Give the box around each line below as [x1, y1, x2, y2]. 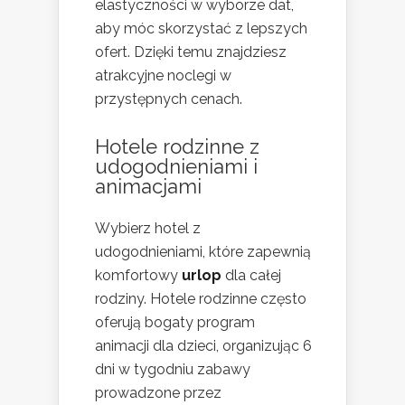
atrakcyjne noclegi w [95, 66, 231, 84]
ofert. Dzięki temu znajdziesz [95, 42, 287, 61]
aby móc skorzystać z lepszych [95, 19, 307, 37]
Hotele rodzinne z [95, 134, 259, 158]
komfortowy [95, 266, 182, 284]
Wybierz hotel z [95, 219, 201, 237]
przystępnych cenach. [95, 89, 242, 108]
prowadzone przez [95, 383, 221, 401]
